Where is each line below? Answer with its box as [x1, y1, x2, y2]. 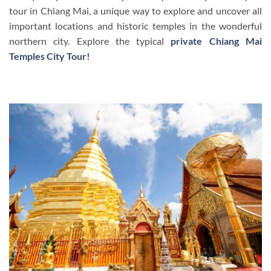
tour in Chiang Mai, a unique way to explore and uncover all [9, 4, 262, 16]
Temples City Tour [9, 50, 87, 62]
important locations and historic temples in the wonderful [9, 19, 262, 31]
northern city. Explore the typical [9, 34, 171, 47]
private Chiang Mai [171, 34, 263, 47]
